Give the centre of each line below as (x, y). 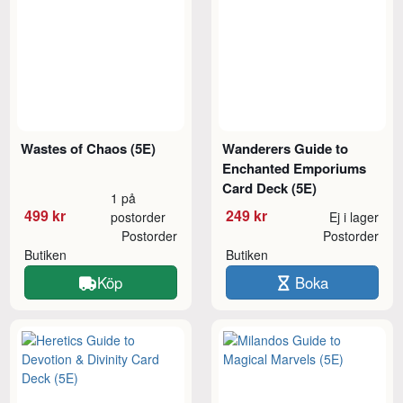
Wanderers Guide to (286, 148)
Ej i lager (354, 216)
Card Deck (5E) (270, 188)
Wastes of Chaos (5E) (89, 148)
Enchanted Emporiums (295, 168)
